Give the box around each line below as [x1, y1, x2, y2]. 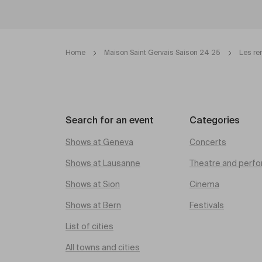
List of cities [65, 223, 113, 231]
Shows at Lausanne [65, 160, 140, 168]
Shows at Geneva [65, 139, 133, 147]
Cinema [189, 181, 219, 189]
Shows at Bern [65, 202, 121, 210]
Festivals [189, 202, 224, 210]
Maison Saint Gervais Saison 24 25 [104, 50, 220, 57]
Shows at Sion [65, 181, 120, 189]
